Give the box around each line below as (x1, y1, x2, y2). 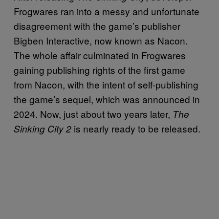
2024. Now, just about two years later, (14, 107, 173, 120)
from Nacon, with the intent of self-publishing (14, 77, 198, 91)
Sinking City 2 (14, 122, 71, 135)
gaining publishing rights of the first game (14, 63, 185, 76)
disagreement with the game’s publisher (14, 19, 180, 32)
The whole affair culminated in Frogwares (14, 48, 186, 62)
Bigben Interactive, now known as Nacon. (14, 33, 188, 47)
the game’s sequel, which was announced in (14, 92, 200, 106)
